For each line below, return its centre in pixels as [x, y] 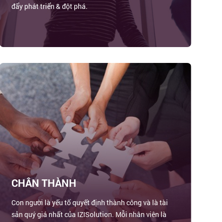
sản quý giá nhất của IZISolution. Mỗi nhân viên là [89, 215]
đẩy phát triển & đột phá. [50, 6]
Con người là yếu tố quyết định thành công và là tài [90, 203]
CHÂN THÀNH [44, 183]
